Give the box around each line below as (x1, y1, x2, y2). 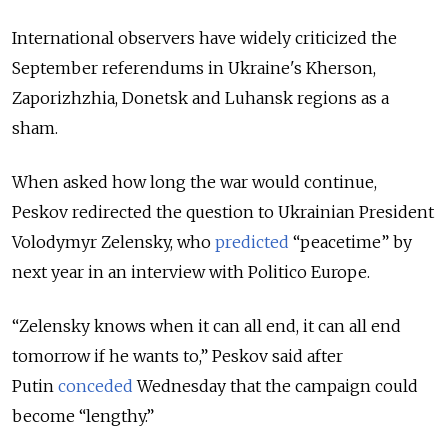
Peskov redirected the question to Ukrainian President (12, 201, 434, 222)
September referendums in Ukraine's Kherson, (12, 57, 376, 78)
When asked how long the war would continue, (12, 171, 377, 192)
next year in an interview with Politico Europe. (12, 261, 370, 282)
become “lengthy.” (12, 405, 154, 426)
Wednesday (133, 375, 226, 396)
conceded (58, 375, 133, 396)
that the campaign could (226, 375, 418, 396)
